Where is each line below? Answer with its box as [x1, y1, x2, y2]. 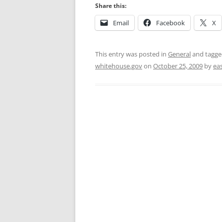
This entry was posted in [95, 50, 168, 58]
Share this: [95, 1, 126, 10]
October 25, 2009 [153, 61, 203, 70]
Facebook [156, 18, 185, 27]
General [168, 50, 191, 58]
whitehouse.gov [95, 61, 142, 70]
